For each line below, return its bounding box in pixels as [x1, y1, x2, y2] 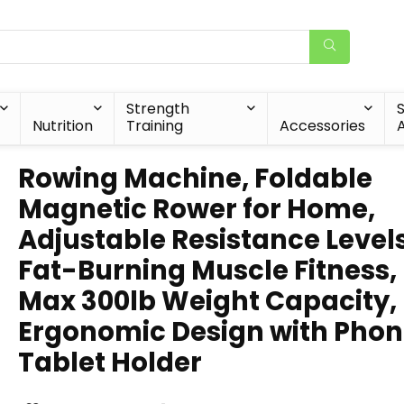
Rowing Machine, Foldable [18, 161, 372, 197]
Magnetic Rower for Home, [18, 191, 375, 227]
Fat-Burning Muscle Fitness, [18, 252, 397, 289]
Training [125, 115, 183, 136]
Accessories [279, 115, 365, 136]
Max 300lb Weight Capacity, [18, 283, 397, 319]
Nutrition [32, 115, 94, 136]
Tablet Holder [18, 344, 202, 381]
